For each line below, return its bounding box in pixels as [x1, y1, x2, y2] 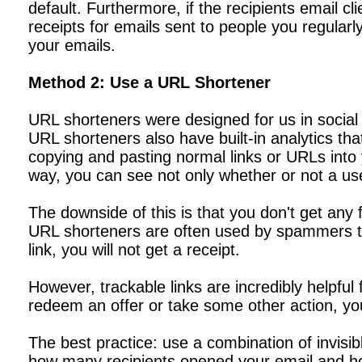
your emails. [28, 36, 116, 54]
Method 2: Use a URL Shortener [28, 74, 271, 91]
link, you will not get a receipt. [28, 241, 240, 259]
